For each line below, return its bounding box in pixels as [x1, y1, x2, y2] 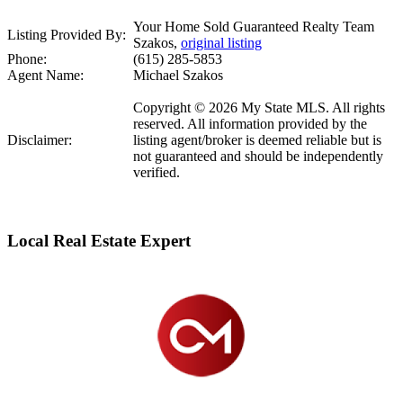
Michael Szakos [133, 67, 223, 84]
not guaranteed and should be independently [133, 148, 383, 165]
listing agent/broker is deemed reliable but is [133, 132, 381, 148]
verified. [133, 165, 180, 181]
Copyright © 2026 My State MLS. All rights [133, 100, 385, 116]
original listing [181, 35, 262, 51]
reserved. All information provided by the [133, 116, 367, 132]
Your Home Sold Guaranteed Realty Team [133, 19, 374, 35]
